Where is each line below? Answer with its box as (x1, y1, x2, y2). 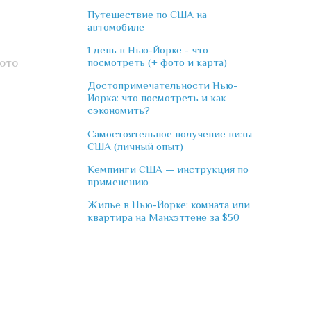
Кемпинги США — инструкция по (87, 162, 249, 175)
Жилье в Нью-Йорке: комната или (87, 199, 250, 211)
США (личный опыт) (87, 140, 183, 152)
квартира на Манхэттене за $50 (87, 211, 239, 224)
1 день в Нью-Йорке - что (87, 43, 208, 56)
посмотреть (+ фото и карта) (87, 56, 227, 68)
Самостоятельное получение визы (87, 127, 252, 140)
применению (87, 175, 149, 187)
